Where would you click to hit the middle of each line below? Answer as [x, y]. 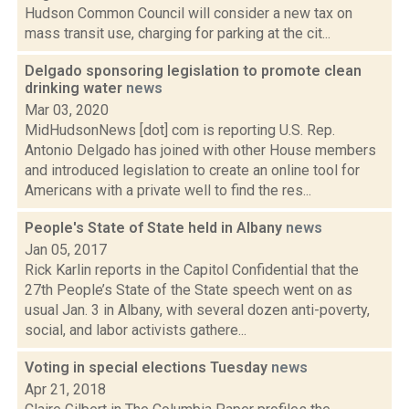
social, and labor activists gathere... [136, 330]
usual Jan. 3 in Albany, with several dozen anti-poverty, [197, 310]
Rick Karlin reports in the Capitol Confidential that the [192, 270]
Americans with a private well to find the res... [168, 190]
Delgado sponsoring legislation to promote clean [193, 71]
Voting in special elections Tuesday [148, 367]
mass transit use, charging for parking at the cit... [178, 33]
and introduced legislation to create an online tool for [192, 170]
